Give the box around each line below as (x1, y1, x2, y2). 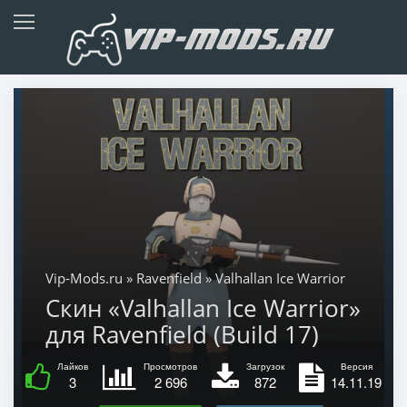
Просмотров (144, 359, 197, 372)
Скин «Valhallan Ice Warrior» (45, 291, 361, 324)
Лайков (57, 359, 88, 372)
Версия (340, 359, 372, 372)
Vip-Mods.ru (45, 268, 123, 287)
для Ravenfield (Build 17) (45, 317, 319, 351)
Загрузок (246, 359, 284, 372)
